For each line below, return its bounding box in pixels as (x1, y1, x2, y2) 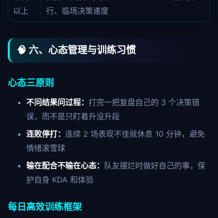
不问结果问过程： (26, 97, 89, 107)
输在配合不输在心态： (26, 161, 104, 170)
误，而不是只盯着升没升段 (26, 111, 120, 121)
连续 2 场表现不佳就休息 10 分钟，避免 (65, 129, 205, 139)
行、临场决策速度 (46, 6, 109, 16)
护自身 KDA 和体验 (26, 175, 93, 184)
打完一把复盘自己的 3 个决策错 (88, 97, 200, 107)
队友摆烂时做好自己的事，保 (104, 161, 205, 170)
